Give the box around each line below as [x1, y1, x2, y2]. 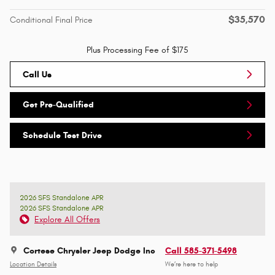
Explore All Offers [34, 214, 100, 225]
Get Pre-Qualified [23, 99, 94, 110]
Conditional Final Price [10, 15, 93, 26]
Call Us [23, 69, 52, 80]
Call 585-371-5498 [165, 246, 237, 257]
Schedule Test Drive [23, 130, 102, 141]
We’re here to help [165, 260, 218, 268]
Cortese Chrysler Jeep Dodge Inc [23, 246, 155, 257]
